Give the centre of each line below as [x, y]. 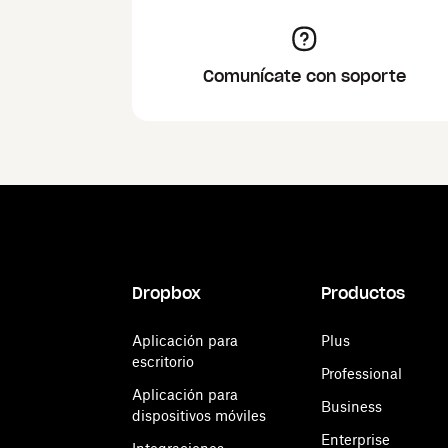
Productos [363, 293]
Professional [361, 373]
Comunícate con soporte [305, 76]
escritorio [163, 361]
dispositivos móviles [199, 415]
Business [351, 406]
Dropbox [166, 293]
